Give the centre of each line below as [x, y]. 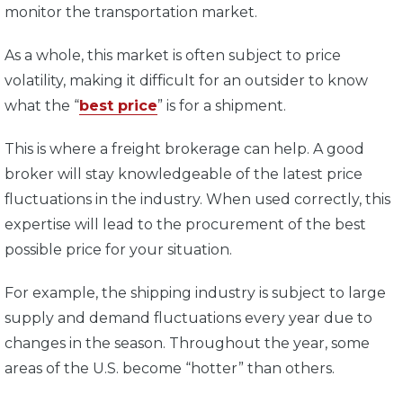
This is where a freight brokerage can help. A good [184, 149]
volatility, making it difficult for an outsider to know [186, 81]
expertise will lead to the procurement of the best [185, 225]
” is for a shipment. [225, 106]
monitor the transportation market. [133, 13]
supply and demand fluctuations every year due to [188, 318]
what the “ [42, 106]
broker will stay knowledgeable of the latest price [184, 175]
